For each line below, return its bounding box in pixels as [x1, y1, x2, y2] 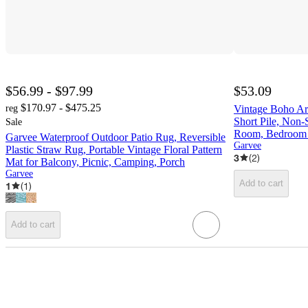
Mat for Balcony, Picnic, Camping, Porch [5, 155, 185, 168]
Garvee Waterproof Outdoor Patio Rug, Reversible [5, 131, 225, 143]
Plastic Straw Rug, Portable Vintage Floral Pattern [5, 143, 222, 155]
